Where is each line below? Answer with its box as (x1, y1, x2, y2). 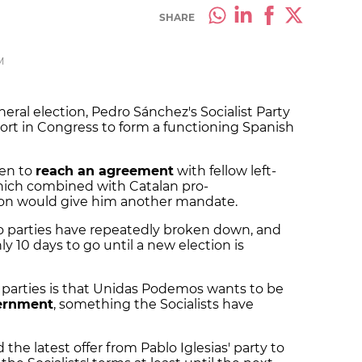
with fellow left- (174, 163, 276, 179)
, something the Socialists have (53, 297, 254, 313)
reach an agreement (36, 163, 174, 179)
